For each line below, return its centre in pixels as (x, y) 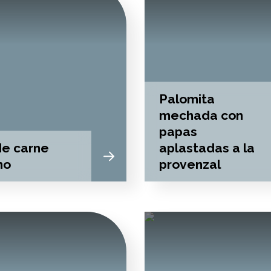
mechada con (201, 115)
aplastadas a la (207, 148)
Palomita (187, 99)
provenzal (190, 164)
